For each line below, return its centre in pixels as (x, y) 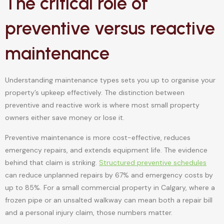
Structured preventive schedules (153, 162)
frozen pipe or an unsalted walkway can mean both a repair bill (109, 200)
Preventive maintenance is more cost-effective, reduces (98, 137)
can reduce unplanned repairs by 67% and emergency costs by (109, 175)
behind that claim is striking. (52, 162)
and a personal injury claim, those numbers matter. (89, 212)
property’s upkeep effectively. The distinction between (95, 93)
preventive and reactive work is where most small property (102, 105)
